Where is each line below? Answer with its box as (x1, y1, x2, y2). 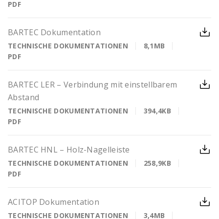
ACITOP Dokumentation (8, 197, 99, 207)
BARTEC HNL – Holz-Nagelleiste (8, 144, 130, 155)
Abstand (8, 92, 40, 103)
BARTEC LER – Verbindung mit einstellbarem (8, 79, 177, 90)
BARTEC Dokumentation (8, 27, 101, 38)
